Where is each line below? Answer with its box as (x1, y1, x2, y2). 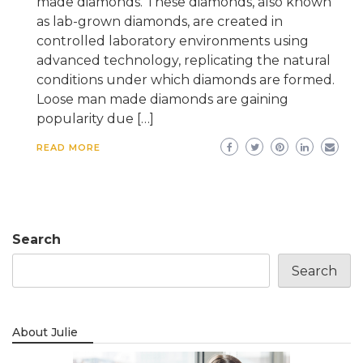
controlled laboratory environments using (36, 32, 309, 49)
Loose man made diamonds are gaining (36, 91, 288, 107)
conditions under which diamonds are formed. (36, 71, 335, 88)
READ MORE (36, 141, 100, 153)
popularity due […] (36, 110, 154, 126)
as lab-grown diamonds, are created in (36, 13, 283, 29)
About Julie (12, 324, 78, 340)
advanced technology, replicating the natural (36, 52, 331, 68)
